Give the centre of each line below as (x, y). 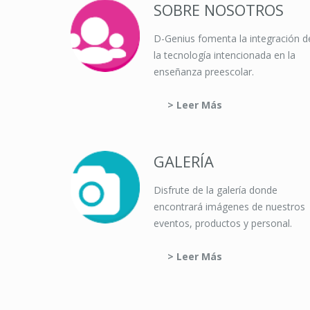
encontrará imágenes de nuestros (229, 207)
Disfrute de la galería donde (216, 190)
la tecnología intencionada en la (225, 55)
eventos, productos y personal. (223, 223)
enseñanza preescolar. (204, 72)
